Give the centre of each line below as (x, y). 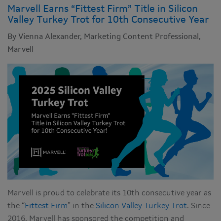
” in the (82, 206)
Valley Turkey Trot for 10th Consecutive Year (108, 20)
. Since (199, 206)
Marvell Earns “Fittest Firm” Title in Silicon (103, 9)
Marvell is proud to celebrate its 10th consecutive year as (109, 194)
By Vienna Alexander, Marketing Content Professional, (104, 37)
